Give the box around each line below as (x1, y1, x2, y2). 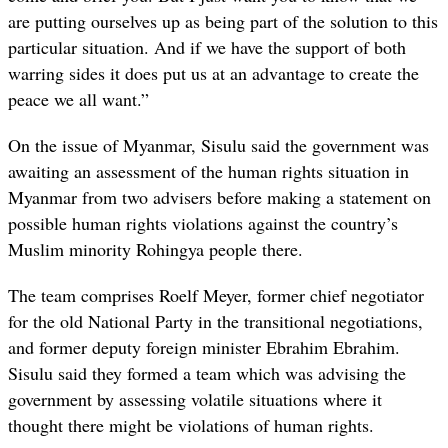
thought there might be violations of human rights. (8, 413, 374, 438)
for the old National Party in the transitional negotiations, (8, 309, 423, 334)
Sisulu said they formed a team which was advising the (8, 361, 406, 386)
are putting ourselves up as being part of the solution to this (8, 9, 438, 34)
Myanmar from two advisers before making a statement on (8, 185, 431, 210)
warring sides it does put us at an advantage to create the (8, 61, 419, 86)
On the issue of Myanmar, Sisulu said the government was (8, 133, 429, 158)
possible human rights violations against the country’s (8, 211, 398, 236)
